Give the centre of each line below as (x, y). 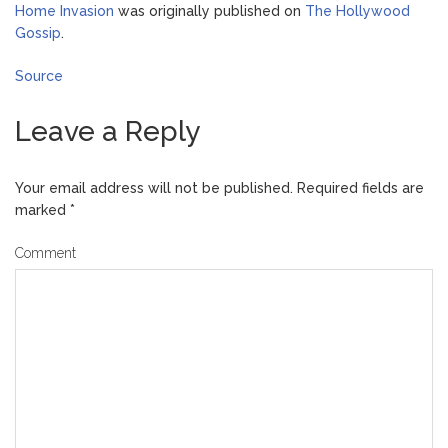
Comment (45, 253)
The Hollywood (357, 11)
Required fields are (358, 188)
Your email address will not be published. (154, 188)
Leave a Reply (107, 132)
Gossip (38, 33)
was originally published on (209, 11)
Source (39, 76)
